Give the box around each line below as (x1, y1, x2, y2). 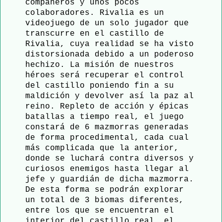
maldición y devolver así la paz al (25, 91, 194, 101)
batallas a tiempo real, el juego (25, 112, 184, 121)
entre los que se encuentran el (25, 206, 174, 215)
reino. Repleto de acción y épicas (25, 102, 189, 111)
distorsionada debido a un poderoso (25, 50, 194, 59)
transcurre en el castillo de (25, 29, 164, 38)
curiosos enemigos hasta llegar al (25, 164, 189, 173)
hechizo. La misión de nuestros (25, 60, 174, 69)
